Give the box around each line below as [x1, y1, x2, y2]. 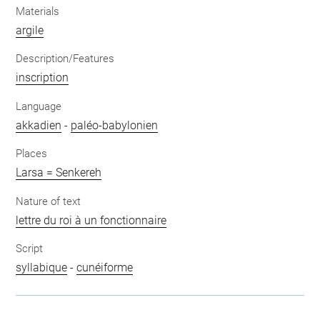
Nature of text [16, 194, 81, 208]
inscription [16, 71, 69, 85]
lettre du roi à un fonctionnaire [16, 213, 167, 227]
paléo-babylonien [71, 118, 159, 132]
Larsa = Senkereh [16, 166, 102, 180]
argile [16, 23, 44, 37]
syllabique [16, 261, 68, 275]
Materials [16, 4, 60, 18]
